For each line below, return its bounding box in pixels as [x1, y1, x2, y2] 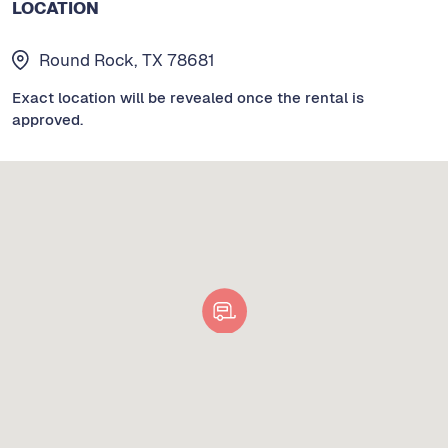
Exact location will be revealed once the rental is [12, 87, 364, 107]
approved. [12, 109, 83, 129]
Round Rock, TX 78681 [39, 48, 216, 71]
